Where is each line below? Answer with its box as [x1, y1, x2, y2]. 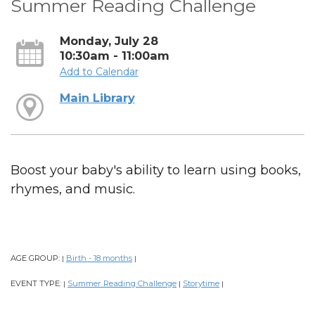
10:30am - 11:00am [59, 48, 169, 63]
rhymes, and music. [11, 181, 135, 198]
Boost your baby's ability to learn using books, [11, 162, 301, 179]
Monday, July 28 [59, 33, 158, 48]
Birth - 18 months [66, 253, 132, 264]
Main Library [59, 91, 135, 105]
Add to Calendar [59, 65, 139, 78]
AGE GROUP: [11, 253, 62, 264]
